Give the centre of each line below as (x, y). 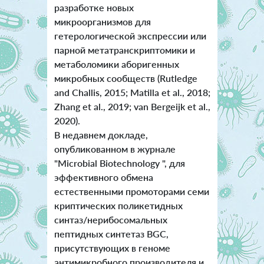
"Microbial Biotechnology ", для (119, 163)
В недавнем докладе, (101, 135)
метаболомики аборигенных (116, 64)
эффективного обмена (103, 177)
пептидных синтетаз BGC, (111, 234)
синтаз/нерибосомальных (110, 220)
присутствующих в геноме (112, 248)
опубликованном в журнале (115, 149)
